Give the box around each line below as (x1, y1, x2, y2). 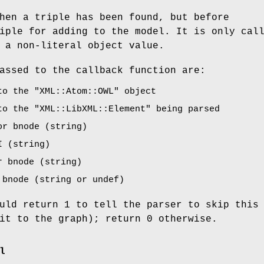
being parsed (151, 104, 220, 114)
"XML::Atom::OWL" (34, 86, 119, 97)
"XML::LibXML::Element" (34, 104, 151, 114)
